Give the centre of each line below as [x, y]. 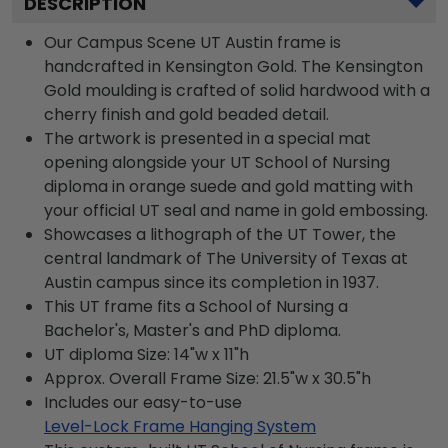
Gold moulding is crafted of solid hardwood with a [237, 90]
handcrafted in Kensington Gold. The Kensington [233, 66]
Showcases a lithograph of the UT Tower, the [220, 234]
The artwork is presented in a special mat [207, 138]
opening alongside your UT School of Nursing [217, 162]
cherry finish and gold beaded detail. [186, 114]
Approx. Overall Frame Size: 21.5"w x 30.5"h [207, 378]
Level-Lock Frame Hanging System [180, 426]
